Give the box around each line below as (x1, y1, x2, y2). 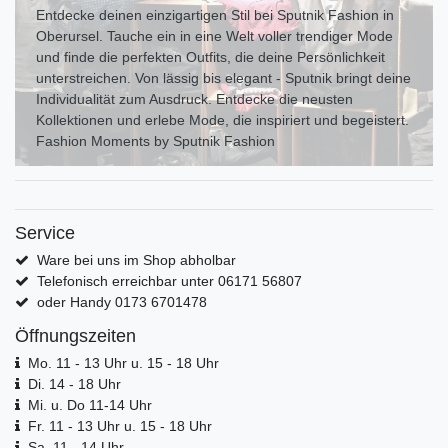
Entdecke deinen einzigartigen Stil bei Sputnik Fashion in (36, 7, 394, 24)
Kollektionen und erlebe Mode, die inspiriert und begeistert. (36, 112, 409, 129)
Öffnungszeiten (15, 326, 136, 347)
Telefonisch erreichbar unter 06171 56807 (36, 273, 302, 290)
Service (15, 223, 75, 244)
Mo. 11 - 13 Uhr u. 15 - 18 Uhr (27, 355, 219, 372)
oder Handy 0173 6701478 (36, 294, 207, 311)
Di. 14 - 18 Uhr (27, 376, 121, 393)
